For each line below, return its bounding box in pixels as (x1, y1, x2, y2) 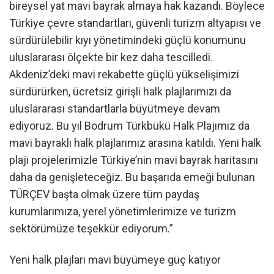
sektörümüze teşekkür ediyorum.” (9, 222, 173, 235)
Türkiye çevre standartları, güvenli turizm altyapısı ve (9, 17, 261, 29)
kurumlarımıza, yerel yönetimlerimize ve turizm (9, 205, 236, 218)
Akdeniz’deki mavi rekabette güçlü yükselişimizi (9, 68, 239, 81)
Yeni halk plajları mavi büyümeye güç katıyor (9, 253, 221, 267)
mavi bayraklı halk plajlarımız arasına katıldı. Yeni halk (9, 136, 261, 149)
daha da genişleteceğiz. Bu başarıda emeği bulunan (9, 171, 255, 183)
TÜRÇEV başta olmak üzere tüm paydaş (9, 188, 199, 201)
